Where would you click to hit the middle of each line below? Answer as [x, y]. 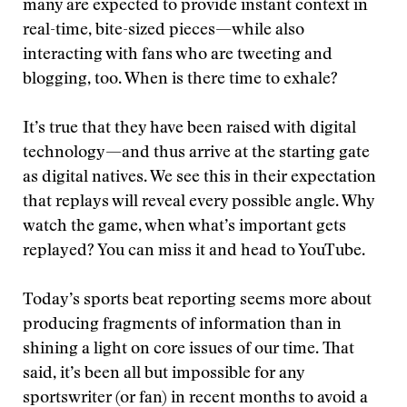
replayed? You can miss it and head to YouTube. [194, 252]
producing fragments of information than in [182, 325]
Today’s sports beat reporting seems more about [197, 301]
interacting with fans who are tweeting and [178, 55]
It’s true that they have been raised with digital [189, 129]
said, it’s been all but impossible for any [164, 374]
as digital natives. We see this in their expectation [199, 178]
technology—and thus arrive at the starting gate [196, 154]
